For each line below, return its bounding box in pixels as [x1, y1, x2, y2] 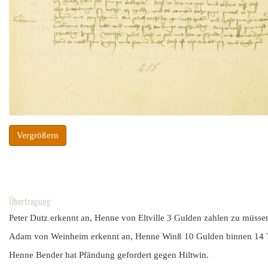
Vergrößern [17, 130, 59, 141]
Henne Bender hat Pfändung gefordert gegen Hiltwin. [9, 250, 209, 260]
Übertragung [9, 194, 51, 208]
